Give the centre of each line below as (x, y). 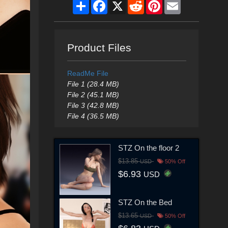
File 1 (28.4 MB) (93, 84)
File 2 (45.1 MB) (93, 95)
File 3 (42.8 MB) (93, 105)
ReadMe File (88, 73)
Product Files (99, 48)
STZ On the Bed (145, 202)
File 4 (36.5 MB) (93, 116)
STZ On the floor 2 (149, 148)
